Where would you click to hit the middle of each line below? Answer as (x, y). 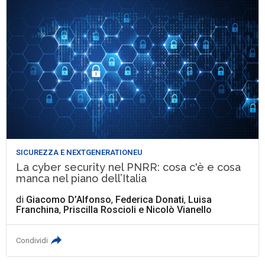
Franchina (38, 210)
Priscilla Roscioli (100, 210)
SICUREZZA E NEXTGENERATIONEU (80, 153)
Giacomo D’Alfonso (69, 200)
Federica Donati (150, 200)
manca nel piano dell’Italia (82, 179)
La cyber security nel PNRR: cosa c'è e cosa (129, 167)
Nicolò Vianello (179, 210)
